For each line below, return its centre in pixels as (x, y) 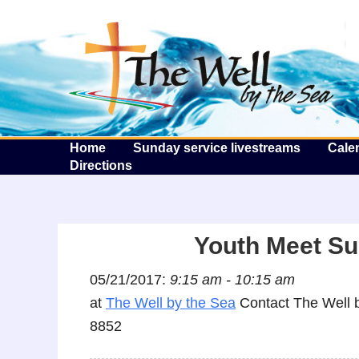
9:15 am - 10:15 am (232, 280)
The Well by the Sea (171, 303)
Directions (101, 165)
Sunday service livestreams (217, 148)
